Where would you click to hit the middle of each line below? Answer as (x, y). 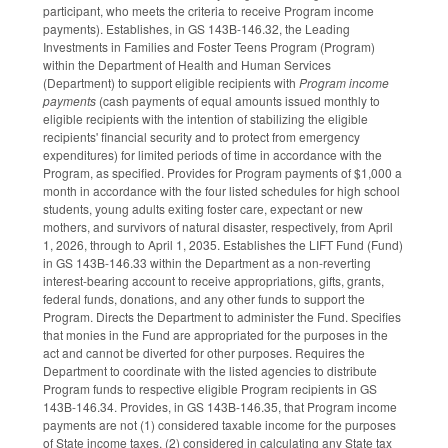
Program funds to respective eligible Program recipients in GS (210, 388)
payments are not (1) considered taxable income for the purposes (219, 424)
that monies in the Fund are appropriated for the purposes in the (215, 334)
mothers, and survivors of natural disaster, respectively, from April (218, 226)
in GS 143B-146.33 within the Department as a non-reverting (207, 262)
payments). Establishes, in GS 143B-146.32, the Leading (196, 28)
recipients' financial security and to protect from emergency (201, 136)
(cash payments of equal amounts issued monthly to (238, 100)
